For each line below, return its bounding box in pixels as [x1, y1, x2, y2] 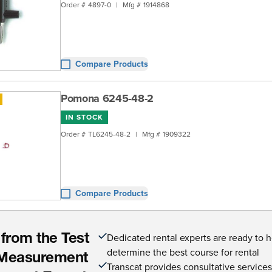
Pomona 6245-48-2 [61, 90, 154, 106]
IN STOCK [66, 112, 103, 122]
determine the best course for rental [107, 245, 260, 259]
